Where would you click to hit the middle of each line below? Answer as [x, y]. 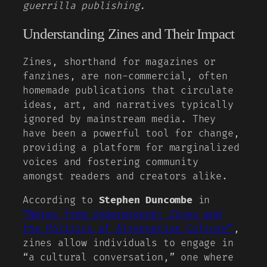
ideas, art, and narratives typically [128, 105]
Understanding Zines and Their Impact [129, 33]
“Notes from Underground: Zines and [122, 214]
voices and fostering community [111, 162]
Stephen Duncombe [145, 200]
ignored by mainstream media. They [119, 119]
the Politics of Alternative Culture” [128, 229]
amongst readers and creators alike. [125, 176]
